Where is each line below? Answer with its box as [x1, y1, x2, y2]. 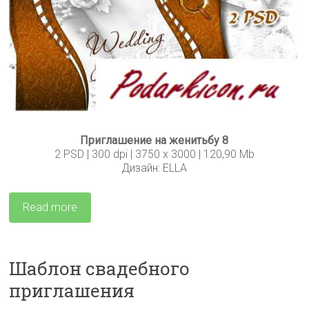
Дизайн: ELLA [121, 161, 188, 175]
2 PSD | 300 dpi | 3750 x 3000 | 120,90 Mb [54, 148, 255, 161]
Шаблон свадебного [9, 257, 190, 281]
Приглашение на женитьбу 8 [80, 134, 229, 148]
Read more [23, 201, 78, 215]
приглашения [9, 279, 135, 303]
